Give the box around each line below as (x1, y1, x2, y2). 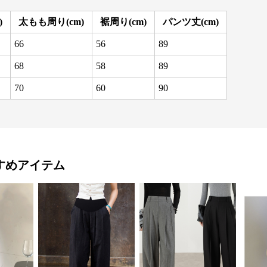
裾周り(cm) (100, 17, 147, 27)
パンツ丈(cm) (163, 17, 219, 27)
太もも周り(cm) (18, 17, 84, 27)
